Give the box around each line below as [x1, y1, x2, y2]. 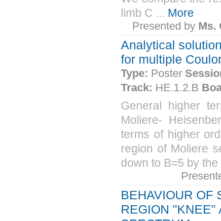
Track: [121, 81, 155, 94]
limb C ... [121, 6, 168, 19]
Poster [151, 67, 185, 79]
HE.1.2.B [155, 81, 202, 94]
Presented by [132, 20, 198, 32]
